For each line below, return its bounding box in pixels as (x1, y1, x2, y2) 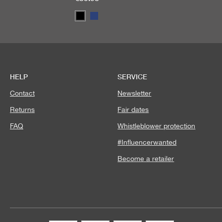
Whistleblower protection (117, 122, 196, 130)
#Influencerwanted (117, 138, 177, 146)
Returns (10, 106, 35, 113)
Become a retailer (117, 155, 174, 163)
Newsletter (117, 89, 152, 97)
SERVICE (117, 72, 148, 81)
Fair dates (117, 106, 149, 113)
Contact (10, 89, 35, 97)
